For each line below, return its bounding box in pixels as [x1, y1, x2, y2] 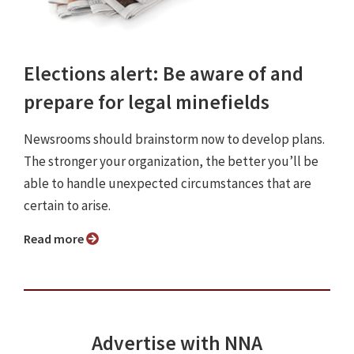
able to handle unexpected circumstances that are [24, 175, 311, 193]
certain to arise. [24, 197, 111, 215]
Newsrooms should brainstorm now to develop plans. [24, 130, 325, 149]
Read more [31, 231, 86, 247]
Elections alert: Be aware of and [24, 61, 303, 87]
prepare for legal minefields [24, 89, 269, 115]
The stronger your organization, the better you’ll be [24, 153, 318, 171]
